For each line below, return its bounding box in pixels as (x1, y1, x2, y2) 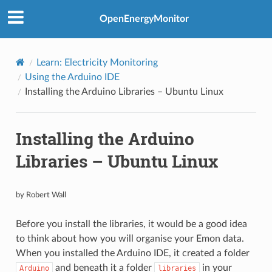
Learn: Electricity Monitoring (36, 57, 158, 67)
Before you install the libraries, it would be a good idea (15, 219, 247, 229)
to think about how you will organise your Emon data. (15, 233, 244, 243)
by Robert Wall (15, 191, 66, 199)
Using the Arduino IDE (24, 72, 120, 82)
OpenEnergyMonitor (99, 14, 189, 24)
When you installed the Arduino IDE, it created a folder (15, 248, 250, 258)
